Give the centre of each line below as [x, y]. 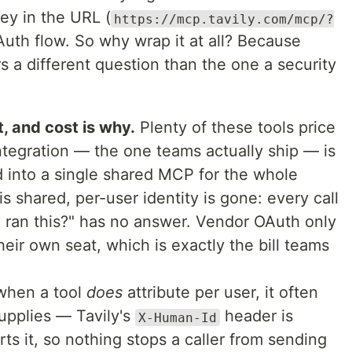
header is [257, 316]
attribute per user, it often [220, 293]
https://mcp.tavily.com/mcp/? [224, 19]
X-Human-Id [178, 317]
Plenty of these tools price [235, 128]
